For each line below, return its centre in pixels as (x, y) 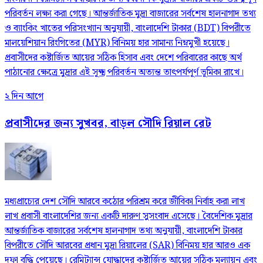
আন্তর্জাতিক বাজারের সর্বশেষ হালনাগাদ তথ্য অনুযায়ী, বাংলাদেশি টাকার (124, 231)
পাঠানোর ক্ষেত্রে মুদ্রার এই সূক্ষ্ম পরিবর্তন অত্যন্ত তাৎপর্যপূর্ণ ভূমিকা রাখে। (124, 72)
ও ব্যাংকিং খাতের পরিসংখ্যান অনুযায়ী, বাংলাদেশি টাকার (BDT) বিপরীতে (128, 28)
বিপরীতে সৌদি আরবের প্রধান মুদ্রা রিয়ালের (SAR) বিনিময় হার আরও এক (127, 246)
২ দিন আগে (24, 96)
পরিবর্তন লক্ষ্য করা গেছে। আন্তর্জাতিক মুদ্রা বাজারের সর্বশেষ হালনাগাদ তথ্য (130, 14)
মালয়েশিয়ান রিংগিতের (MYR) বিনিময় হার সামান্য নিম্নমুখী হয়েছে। (117, 43)
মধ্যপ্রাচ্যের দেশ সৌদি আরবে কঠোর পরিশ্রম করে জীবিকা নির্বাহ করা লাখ (125, 202)
